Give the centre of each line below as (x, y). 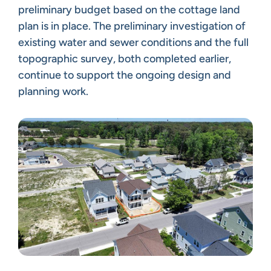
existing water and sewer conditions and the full (133, 42)
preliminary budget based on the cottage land (129, 9)
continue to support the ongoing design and (125, 75)
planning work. (53, 91)
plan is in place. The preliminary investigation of (132, 26)
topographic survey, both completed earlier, (125, 58)
